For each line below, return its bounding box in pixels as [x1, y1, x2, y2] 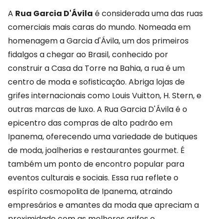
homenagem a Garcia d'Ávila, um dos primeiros [8, 35, 189, 47]
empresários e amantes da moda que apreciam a [8, 199, 199, 211]
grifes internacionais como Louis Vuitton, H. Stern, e [8, 90, 201, 102]
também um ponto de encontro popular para [8, 158, 184, 170]
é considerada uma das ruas [93, 8, 203, 20]
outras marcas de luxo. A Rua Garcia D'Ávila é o [8, 104, 187, 115]
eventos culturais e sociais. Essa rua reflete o [8, 172, 178, 184]
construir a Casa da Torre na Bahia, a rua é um [8, 63, 185, 74]
